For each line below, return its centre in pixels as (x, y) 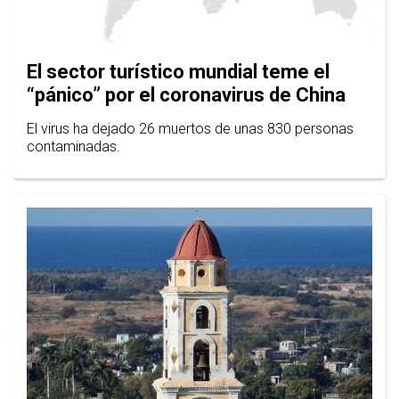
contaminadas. (73, 147)
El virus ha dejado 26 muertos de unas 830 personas (190, 129)
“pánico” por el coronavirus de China (186, 95)
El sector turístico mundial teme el (178, 72)
